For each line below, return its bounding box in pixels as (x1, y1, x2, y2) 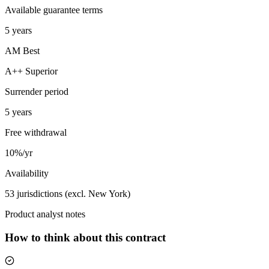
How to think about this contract (5, 231, 166, 244)
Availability (5, 168, 49, 179)
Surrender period (5, 86, 68, 97)
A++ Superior (5, 66, 58, 77)
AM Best (5, 46, 40, 56)
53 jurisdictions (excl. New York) (5, 189, 130, 199)
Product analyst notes (5, 209, 85, 220)
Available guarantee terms (5, 5, 103, 16)
